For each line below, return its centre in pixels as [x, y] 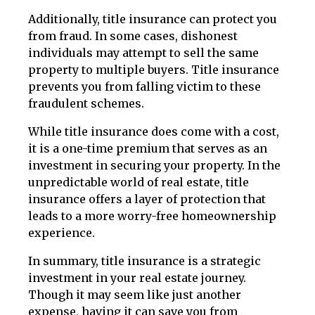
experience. [62, 233]
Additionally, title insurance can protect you [153, 19]
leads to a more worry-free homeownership [152, 216]
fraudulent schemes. [86, 103]
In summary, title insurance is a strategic [144, 261]
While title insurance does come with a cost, [154, 131]
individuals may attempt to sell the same [143, 53]
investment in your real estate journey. [137, 278]
